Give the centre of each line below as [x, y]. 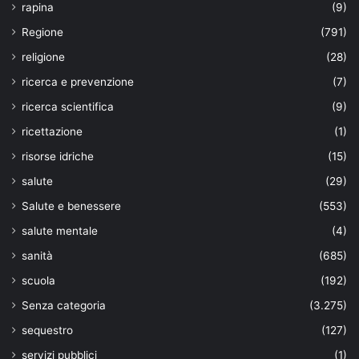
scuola [38, 281]
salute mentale [60, 231]
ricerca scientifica [68, 107]
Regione [42, 32]
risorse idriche [58, 157]
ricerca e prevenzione [78, 82]
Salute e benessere [71, 206]
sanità [37, 256]
